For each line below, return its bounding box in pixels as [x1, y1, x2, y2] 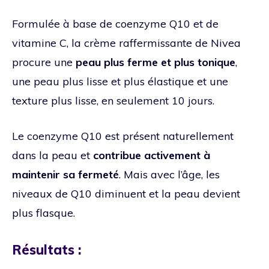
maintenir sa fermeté [12, 167, 119, 181]
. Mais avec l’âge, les [119, 167, 220, 181]
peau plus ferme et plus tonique [76, 55, 235, 69]
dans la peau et [12, 148, 93, 162]
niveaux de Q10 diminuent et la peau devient [12, 186, 240, 201]
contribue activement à [93, 148, 210, 162]
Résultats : [12, 241, 85, 258]
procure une [12, 55, 76, 69]
